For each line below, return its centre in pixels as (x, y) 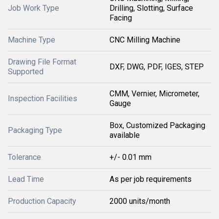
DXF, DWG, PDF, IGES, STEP (157, 67)
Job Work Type (33, 8)
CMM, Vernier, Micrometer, (154, 94)
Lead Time (26, 179)
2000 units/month (140, 201)
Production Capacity (42, 201)
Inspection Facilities (43, 99)
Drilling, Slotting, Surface (151, 8)
